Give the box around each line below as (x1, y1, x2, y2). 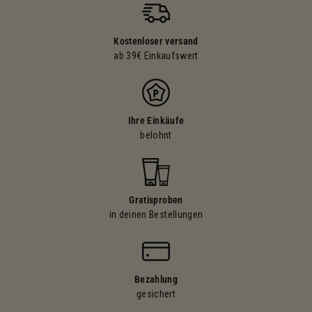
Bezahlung (134, 274, 178, 286)
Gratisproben (129, 194, 183, 206)
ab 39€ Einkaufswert (114, 50, 198, 62)
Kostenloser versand (114, 36, 198, 47)
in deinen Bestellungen (109, 209, 203, 221)
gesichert (136, 288, 176, 300)
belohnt (140, 130, 172, 141)
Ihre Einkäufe (127, 115, 185, 127)
